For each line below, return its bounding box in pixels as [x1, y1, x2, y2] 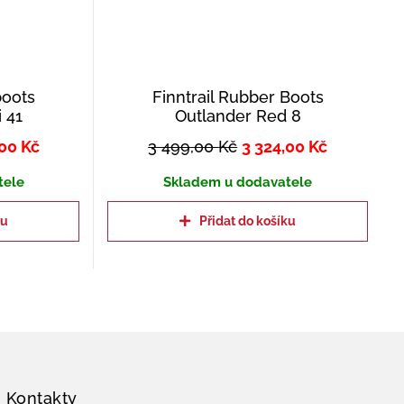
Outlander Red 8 [174, 106, 301, 125]
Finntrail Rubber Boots [151, 87, 324, 106]
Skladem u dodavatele [163, 173, 313, 190]
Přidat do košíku [199, 213, 297, 228]
